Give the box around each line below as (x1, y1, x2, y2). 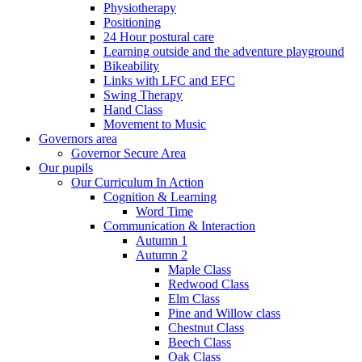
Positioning (103, 15, 161, 29)
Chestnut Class (168, 320, 244, 335)
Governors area (39, 131, 117, 145)
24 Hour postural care (103, 29, 214, 44)
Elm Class (168, 291, 220, 305)
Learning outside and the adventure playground (103, 44, 344, 58)
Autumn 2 (136, 247, 187, 262)
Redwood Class (168, 276, 249, 291)
